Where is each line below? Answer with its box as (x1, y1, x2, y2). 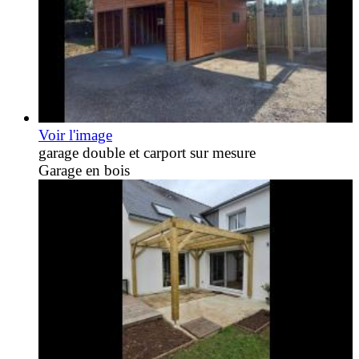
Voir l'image (38, 127, 112, 144)
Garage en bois (38, 162, 130, 179)
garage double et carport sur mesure (38, 144, 256, 162)
